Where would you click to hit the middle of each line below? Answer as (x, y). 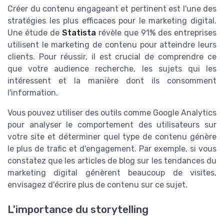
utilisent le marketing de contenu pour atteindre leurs (112, 45)
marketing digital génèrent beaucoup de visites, (112, 173)
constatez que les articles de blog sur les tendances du (112, 161)
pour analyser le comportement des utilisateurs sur (112, 125)
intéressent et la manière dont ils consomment (112, 81)
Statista (79, 33)
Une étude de (35, 33)
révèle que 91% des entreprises (156, 33)
